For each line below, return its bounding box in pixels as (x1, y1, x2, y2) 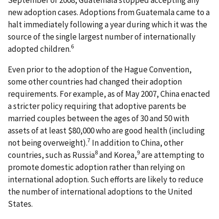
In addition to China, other (90, 137, 183, 148)
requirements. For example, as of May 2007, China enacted (8, 88, 210, 99)
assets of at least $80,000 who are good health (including (8, 125, 205, 136)
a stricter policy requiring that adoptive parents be (8, 100, 186, 111)
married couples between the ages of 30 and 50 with (8, 112, 189, 124)
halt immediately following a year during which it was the (8, 19, 207, 30)
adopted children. (8, 43, 71, 54)
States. (8, 198, 33, 209)
